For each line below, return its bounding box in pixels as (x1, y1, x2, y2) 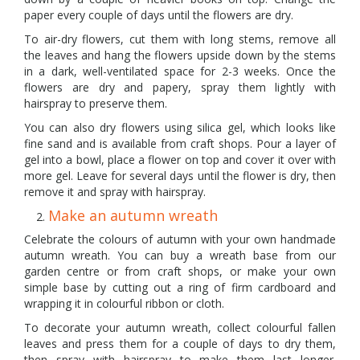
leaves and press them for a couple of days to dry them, (24, 335, 336, 351)
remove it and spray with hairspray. (24, 183, 212, 199)
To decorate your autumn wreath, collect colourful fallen (24, 319, 336, 335)
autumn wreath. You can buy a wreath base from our (24, 247, 336, 263)
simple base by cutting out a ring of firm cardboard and (24, 279, 336, 295)
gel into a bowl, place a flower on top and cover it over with (24, 151, 336, 167)
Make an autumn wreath (48, 205, 218, 225)
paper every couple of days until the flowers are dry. (24, 6, 293, 22)
